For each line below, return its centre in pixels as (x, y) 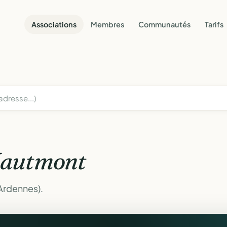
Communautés (164, 24)
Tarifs (214, 24)
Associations (54, 24)
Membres (107, 24)
